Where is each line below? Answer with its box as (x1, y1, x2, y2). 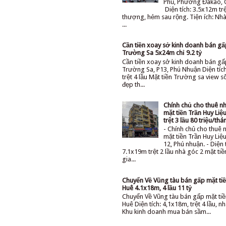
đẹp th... (122, 80, 145, 88)
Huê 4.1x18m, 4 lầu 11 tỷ (122, 184, 192, 192)
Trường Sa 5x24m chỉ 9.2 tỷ (122, 49, 202, 56)
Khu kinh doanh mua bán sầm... (122, 208, 211, 216)
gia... (122, 155, 136, 163)
